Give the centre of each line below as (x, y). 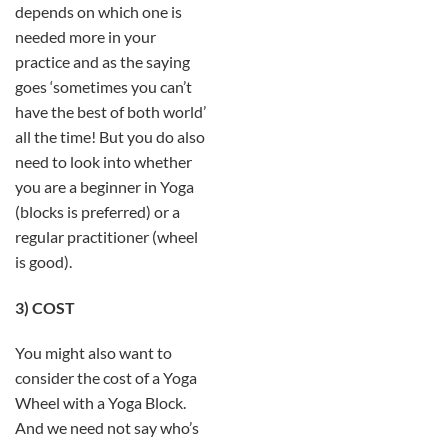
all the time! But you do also (110, 136)
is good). (43, 261)
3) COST (45, 307)
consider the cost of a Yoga (106, 378)
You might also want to (93, 353)
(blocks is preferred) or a (97, 211)
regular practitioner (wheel (106, 236)
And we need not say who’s (107, 428)
